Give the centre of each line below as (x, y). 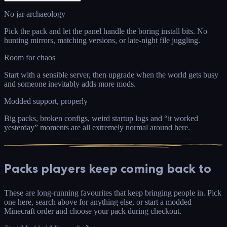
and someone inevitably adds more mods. (70, 84)
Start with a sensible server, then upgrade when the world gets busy (111, 74)
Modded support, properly (46, 101)
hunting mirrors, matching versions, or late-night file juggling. (102, 40)
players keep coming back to (125, 168)
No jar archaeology (35, 14)
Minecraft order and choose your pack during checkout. (93, 211)
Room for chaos (30, 57)
